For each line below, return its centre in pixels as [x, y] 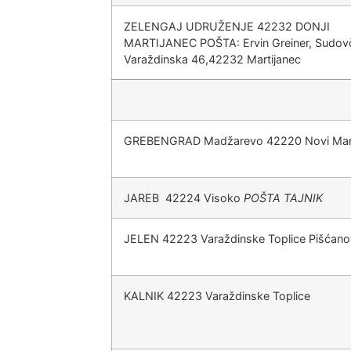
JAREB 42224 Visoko [184, 198]
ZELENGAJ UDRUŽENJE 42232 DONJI [227, 26]
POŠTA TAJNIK [283, 198]
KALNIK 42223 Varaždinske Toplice [217, 296]
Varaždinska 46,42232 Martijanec [212, 59]
